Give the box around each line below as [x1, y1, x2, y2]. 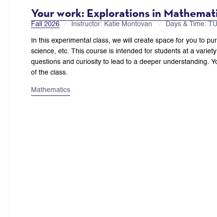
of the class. [31, 69, 68, 76]
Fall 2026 [31, 20, 60, 28]
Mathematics [31, 86, 70, 93]
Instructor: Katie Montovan [71, 20, 154, 28]
